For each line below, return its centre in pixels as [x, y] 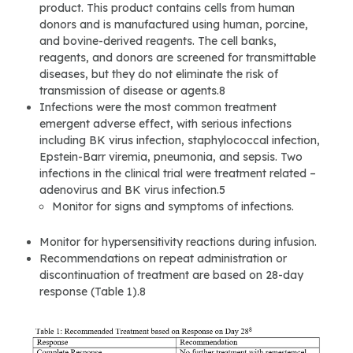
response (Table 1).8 [93, 292]
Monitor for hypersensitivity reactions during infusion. [178, 242]
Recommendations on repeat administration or [163, 259]
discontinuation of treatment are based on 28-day [171, 275]
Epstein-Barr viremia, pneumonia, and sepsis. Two [171, 157]
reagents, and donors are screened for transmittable [178, 58]
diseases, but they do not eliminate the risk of [159, 74]
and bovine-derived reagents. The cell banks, [158, 41]
